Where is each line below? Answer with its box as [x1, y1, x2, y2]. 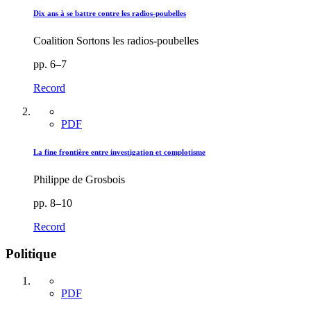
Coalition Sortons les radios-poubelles [33, 35, 199, 47]
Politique [6, 246, 56, 261]
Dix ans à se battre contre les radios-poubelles [33, 9, 186, 18]
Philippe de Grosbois [33, 174, 125, 186]
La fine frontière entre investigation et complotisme [33, 148, 205, 157]
